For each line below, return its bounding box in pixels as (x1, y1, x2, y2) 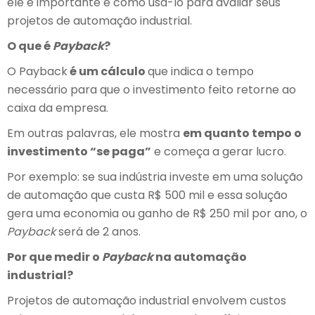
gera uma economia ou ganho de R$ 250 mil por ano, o (7, 205, 307, 221)
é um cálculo (67, 63, 148, 79)
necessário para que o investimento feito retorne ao (7, 82, 296, 98)
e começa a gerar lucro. (151, 143, 286, 160)
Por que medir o (7, 249, 102, 265)
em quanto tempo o (183, 125, 302, 141)
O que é (7, 38, 53, 54)
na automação (153, 249, 247, 265)
